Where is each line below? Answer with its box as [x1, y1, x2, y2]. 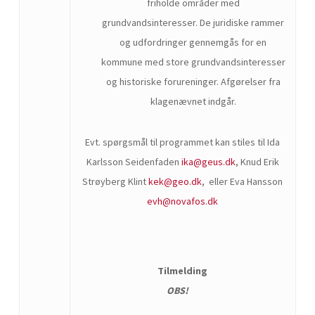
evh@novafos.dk [147, 194, 219, 207]
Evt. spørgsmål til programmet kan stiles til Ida [85, 135, 281, 148]
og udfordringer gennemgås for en [120, 35, 267, 49]
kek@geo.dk [148, 174, 202, 188]
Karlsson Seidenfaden [86, 155, 181, 168]
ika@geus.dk [181, 155, 236, 168]
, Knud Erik [235, 155, 279, 168]
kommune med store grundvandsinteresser [101, 55, 285, 68]
